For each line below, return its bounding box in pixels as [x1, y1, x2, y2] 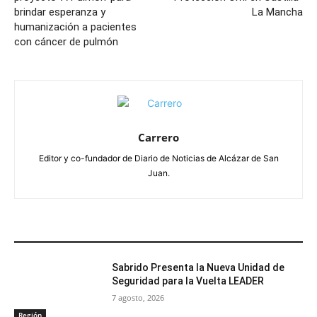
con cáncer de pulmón [14, 35, 118, 48]
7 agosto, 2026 [112, 292, 165, 303]
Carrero [138, 129, 179, 144]
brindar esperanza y [14, 5, 105, 18]
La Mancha [251, 5, 303, 18]
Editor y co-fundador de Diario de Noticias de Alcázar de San [38, 152, 279, 163]
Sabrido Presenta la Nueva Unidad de [112, 261, 285, 273]
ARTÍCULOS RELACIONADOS [23, 226, 149, 238]
